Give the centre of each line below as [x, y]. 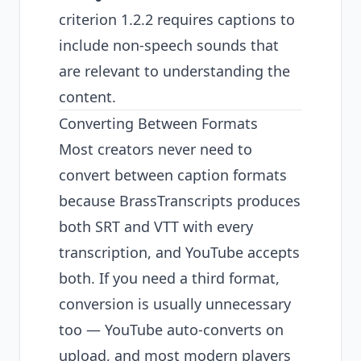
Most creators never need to [156, 149]
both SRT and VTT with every [156, 226]
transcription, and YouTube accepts [179, 252]
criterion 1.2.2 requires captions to [177, 19]
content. [87, 97]
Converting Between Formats [158, 123]
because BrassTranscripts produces [180, 201]
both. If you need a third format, [169, 278]
